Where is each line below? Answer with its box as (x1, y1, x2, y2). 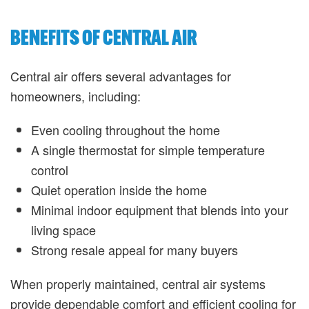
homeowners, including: (10, 87, 141, 105)
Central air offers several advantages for (10, 67, 231, 85)
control (31, 161, 68, 179)
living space (31, 221, 96, 239)
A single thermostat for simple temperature (31, 141, 265, 159)
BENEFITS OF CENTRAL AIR (10, 25, 197, 50)
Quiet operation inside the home (31, 181, 207, 199)
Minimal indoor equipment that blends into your (31, 201, 288, 219)
